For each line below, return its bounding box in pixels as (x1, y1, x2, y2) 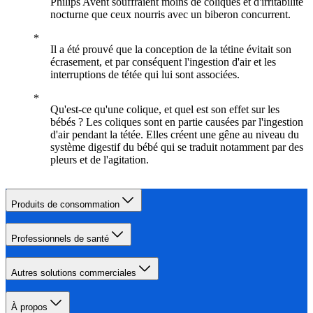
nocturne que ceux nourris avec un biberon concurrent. (50, 8, 291, 21)
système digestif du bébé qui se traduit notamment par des (50, 141, 303, 154)
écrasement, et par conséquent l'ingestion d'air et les (50, 56, 276, 68)
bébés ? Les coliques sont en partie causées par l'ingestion (50, 116, 303, 129)
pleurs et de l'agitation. (50, 154, 149, 166)
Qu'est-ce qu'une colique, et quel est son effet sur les (50, 103, 279, 116)
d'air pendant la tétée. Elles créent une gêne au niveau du (50, 129, 299, 141)
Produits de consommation (11, 199, 119, 210)
